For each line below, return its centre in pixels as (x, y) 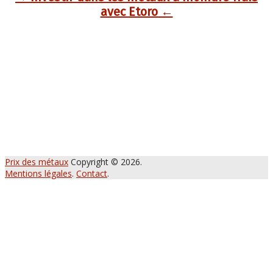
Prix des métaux (37, 162)
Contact (92, 174)
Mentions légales (38, 174)
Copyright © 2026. (105, 162)
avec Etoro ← (136, 11)
